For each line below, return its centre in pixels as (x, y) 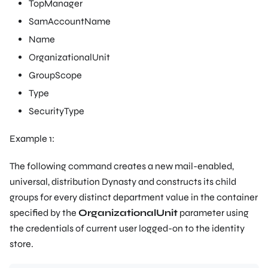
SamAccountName (70, 21)
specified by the (44, 212)
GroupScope (55, 75)
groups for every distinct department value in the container (134, 197)
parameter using (213, 212)
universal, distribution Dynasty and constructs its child (123, 181)
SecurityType (57, 111)
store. (22, 243)
